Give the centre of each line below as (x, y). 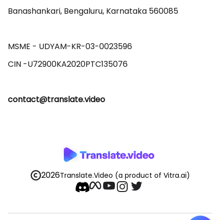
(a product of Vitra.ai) (152, 175)
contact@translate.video (56, 99)
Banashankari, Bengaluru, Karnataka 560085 (94, 11)
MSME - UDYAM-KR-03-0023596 (71, 46)
